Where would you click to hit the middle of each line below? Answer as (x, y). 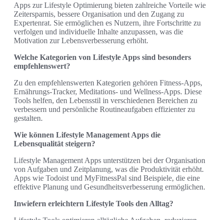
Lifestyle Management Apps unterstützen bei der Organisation (110, 160)
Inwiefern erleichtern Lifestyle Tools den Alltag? (94, 203)
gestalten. (28, 118)
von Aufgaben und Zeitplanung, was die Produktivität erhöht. (109, 169)
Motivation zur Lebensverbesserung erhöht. (81, 40)
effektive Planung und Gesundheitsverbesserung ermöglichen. (110, 187)
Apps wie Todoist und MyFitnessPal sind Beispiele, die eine (107, 178)
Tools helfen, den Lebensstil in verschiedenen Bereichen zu (106, 100)
